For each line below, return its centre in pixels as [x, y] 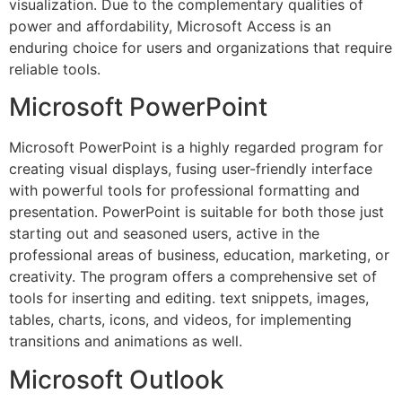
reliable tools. [55, 69]
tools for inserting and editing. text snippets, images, [189, 298]
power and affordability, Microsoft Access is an [170, 26]
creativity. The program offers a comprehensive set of [193, 277]
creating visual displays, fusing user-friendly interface [191, 169]
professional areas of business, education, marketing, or [199, 255]
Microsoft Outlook [117, 379]
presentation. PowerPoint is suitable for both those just [197, 212]
